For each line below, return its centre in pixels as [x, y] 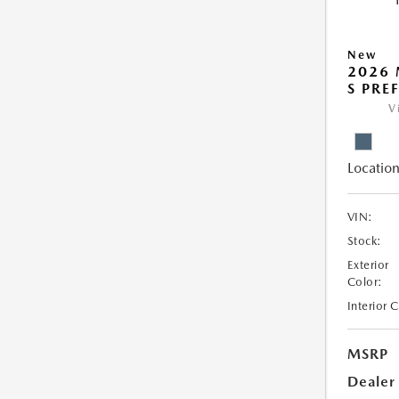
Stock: [364, 241]
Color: [365, 282]
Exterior [368, 265]
